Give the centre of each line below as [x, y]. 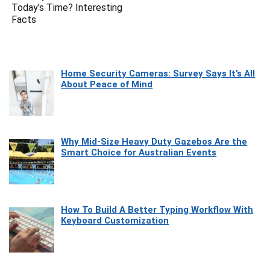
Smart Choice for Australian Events [139, 153]
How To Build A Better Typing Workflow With [157, 210]
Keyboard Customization [115, 221]
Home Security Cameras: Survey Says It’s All [158, 73]
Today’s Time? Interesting [67, 7]
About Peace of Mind [107, 84]
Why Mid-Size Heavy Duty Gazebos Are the [154, 142]
